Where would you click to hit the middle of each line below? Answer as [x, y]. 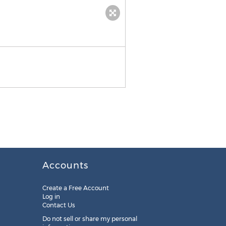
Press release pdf [158, 36]
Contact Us [59, 205]
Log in [51, 196]
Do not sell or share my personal [90, 219]
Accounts [65, 165]
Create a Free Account [75, 188]
